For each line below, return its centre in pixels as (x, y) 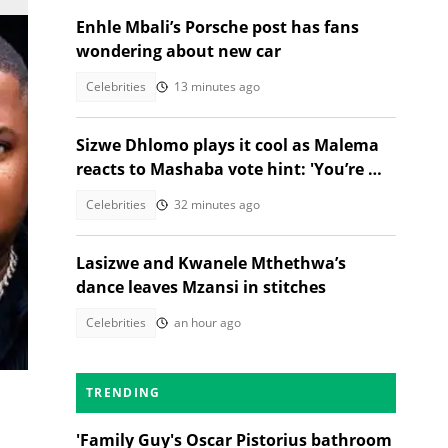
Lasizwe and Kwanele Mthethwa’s (211, 263)
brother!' (111, 193)
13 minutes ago (217, 86)
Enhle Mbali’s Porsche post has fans (217, 27)
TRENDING (123, 392)
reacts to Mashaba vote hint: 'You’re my (234, 169)
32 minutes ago (217, 204)
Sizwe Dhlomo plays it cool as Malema (227, 145)
